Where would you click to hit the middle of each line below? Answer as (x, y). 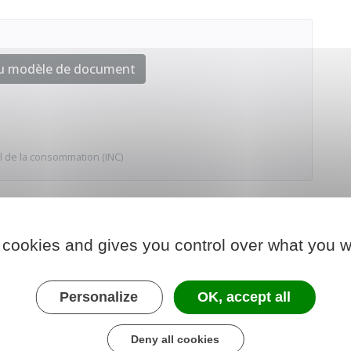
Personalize (99, 297)
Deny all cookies (175, 339)
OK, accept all (244, 297)
